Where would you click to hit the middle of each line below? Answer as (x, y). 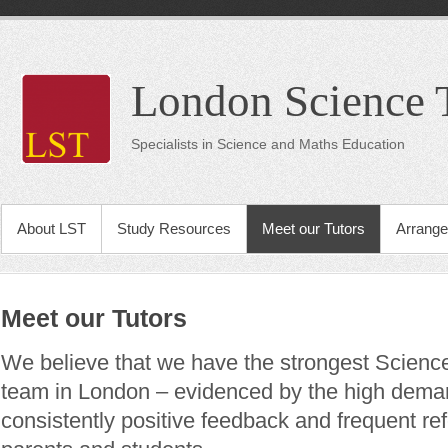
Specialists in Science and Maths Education (268, 144)
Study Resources (174, 228)
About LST (51, 228)
